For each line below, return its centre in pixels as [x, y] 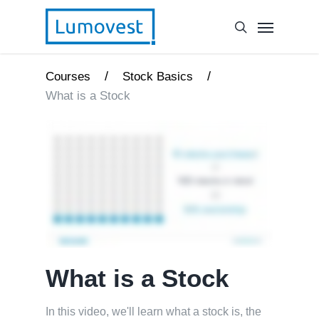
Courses [68, 77]
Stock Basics [158, 77]
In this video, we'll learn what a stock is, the [153, 312]
